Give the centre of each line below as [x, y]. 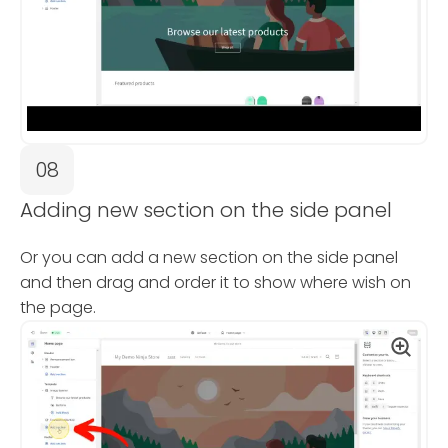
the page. [58, 307]
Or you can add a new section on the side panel [209, 257]
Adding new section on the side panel [206, 209]
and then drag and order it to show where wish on [215, 282]
